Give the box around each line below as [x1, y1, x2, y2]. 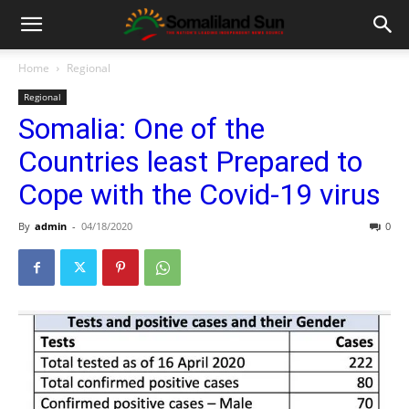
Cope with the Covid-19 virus [18, 177, 381, 212]
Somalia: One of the [18, 111, 265, 146]
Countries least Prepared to [18, 144, 362, 179]
